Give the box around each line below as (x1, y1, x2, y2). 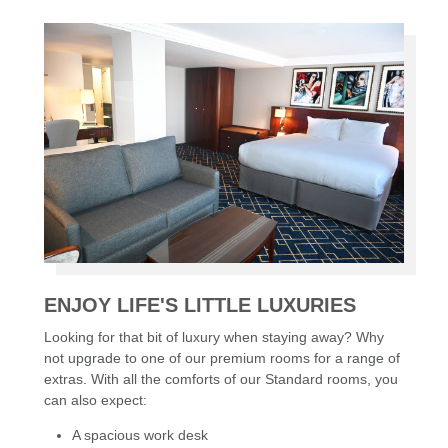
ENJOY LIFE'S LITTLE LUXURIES (44, 293, 356, 316)
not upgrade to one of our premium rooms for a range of (44, 350, 400, 367)
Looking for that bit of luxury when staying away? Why (44, 329, 384, 346)
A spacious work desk (72, 427, 209, 444)
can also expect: (44, 392, 147, 409)
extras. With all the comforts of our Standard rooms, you (44, 371, 398, 388)
